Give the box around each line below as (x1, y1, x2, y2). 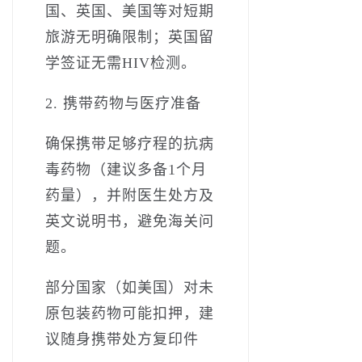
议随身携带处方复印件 (45, 330, 199, 347)
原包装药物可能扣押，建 (45, 305, 214, 322)
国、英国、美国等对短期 (45, 2, 214, 19)
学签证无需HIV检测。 (45, 54, 196, 71)
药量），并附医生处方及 (45, 187, 214, 204)
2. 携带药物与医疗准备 (45, 95, 201, 112)
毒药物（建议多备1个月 (45, 161, 207, 178)
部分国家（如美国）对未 (45, 279, 214, 296)
